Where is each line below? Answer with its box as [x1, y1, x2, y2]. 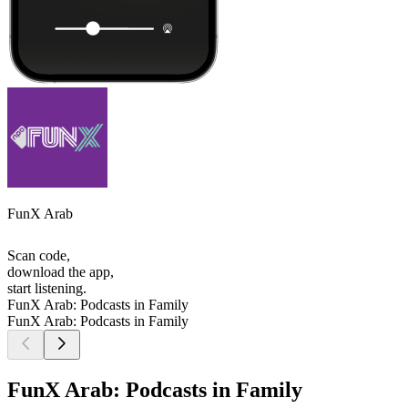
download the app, [7, 264, 114, 280]
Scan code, [7, 248, 70, 264]
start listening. [7, 280, 87, 297]
